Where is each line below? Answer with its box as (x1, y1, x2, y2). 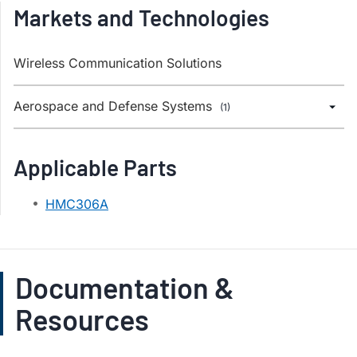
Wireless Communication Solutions (14, 55, 222, 71)
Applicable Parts (14, 154, 177, 181)
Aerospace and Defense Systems (14, 98, 216, 114)
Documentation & (15, 270, 234, 304)
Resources (15, 302, 149, 336)
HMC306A (45, 196, 108, 212)
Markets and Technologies (14, 4, 269, 31)
